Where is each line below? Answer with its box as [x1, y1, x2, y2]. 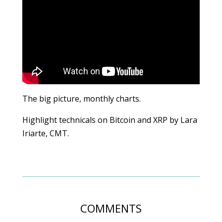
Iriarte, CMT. [22, 127, 69, 139]
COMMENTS [80, 200, 142, 216]
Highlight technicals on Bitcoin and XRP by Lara [22, 114, 197, 125]
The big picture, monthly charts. [22, 93, 141, 104]
